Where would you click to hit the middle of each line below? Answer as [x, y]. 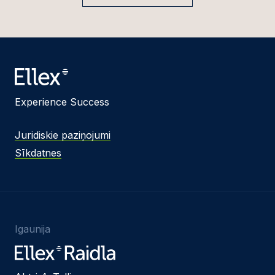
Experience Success [62, 102]
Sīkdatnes [38, 153]
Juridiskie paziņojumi [63, 135]
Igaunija [33, 229]
